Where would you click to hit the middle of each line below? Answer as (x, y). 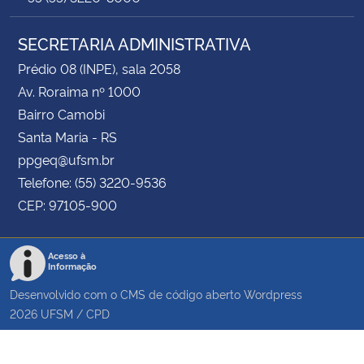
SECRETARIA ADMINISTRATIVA (134, 43)
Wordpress (273, 293)
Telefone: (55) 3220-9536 (92, 182)
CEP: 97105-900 (67, 204)
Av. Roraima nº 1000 (79, 91)
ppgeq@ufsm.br (66, 159)
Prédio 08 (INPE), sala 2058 (99, 68)
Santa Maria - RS (67, 136)
